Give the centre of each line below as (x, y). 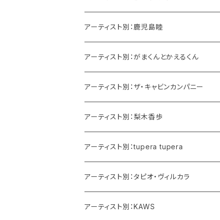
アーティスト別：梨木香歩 (124, 117)
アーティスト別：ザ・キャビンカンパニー (144, 87)
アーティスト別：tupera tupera (134, 147)
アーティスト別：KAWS (120, 207)
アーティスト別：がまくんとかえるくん (142, 57)
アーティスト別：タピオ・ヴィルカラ (137, 177)
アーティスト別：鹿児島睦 (124, 27)
